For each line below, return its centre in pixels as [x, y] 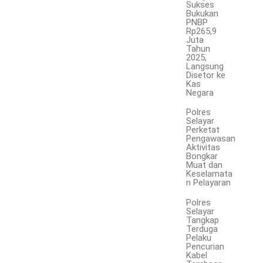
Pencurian [205, 247]
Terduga [202, 229]
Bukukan [203, 13]
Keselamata [210, 174]
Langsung [205, 66]
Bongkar [202, 156]
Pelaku [199, 238]
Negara [200, 92]
